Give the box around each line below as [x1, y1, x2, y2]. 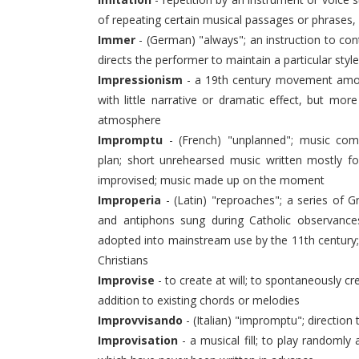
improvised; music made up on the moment [98, 172, 325, 188]
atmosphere [98, 112, 161, 127]
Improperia [98, 192, 161, 208]
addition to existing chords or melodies [98, 292, 300, 308]
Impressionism [98, 72, 183, 87]
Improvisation [98, 333, 178, 348]
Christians [98, 252, 148, 268]
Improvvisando [98, 313, 183, 328]
